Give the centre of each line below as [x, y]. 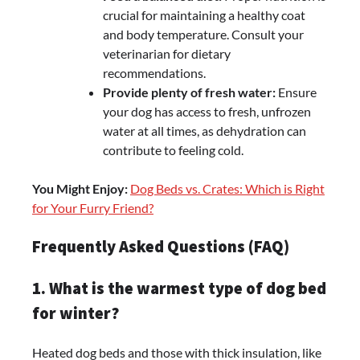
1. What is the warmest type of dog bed [179, 288]
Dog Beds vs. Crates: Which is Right [227, 189]
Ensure [296, 92]
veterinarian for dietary [167, 54]
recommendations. [154, 73]
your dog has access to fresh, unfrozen [207, 112]
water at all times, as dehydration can [205, 131]
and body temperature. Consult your [203, 35]
